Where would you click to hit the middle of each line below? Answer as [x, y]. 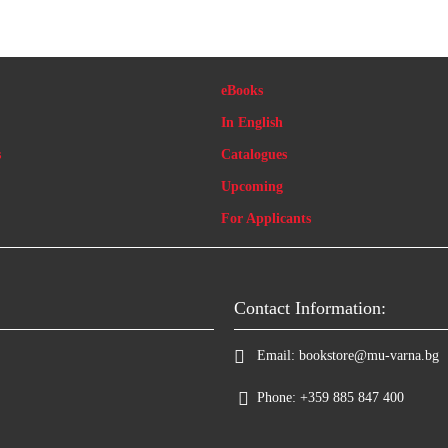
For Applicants [266, 218]
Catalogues [254, 154]
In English [252, 122]
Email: [276, 355]
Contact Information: [310, 308]
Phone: [276, 397]
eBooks [242, 90]
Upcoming [252, 186]
